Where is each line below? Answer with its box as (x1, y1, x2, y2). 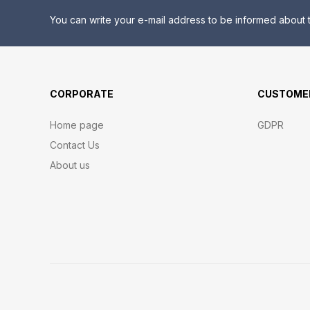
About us (50, 159, 90, 171)
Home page (50, 119, 104, 131)
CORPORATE (50, 88, 113, 100)
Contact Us (50, 139, 100, 151)
